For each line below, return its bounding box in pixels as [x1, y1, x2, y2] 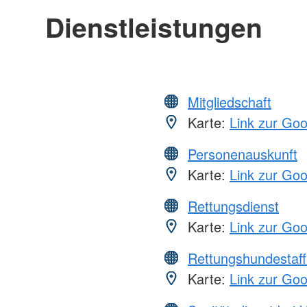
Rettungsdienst [188, 195, 279, 216]
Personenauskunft [188, 143, 297, 164]
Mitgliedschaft [188, 91, 271, 112]
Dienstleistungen [45, 7, 262, 46]
